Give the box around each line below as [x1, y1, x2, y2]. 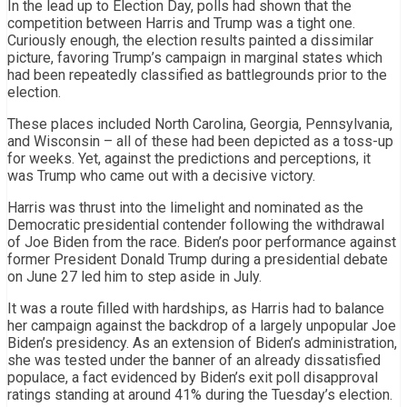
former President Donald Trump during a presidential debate [7, 250, 388, 268]
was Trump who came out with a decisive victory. [7, 166, 315, 184]
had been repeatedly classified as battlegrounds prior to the [7, 65, 387, 84]
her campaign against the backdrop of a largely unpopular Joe [7, 316, 396, 334]
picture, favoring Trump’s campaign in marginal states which [7, 48, 382, 66]
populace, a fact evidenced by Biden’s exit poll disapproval [7, 368, 378, 386]
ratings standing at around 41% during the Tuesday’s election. [7, 385, 392, 403]
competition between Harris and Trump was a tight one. [7, 14, 355, 32]
